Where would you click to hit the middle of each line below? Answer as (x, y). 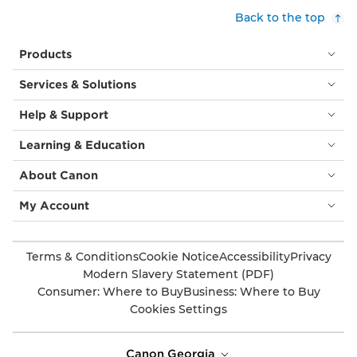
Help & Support (64, 114)
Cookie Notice (178, 256)
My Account (54, 205)
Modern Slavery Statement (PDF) (178, 274)
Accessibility (254, 256)
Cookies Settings (178, 309)
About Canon (59, 175)
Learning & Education (82, 145)
